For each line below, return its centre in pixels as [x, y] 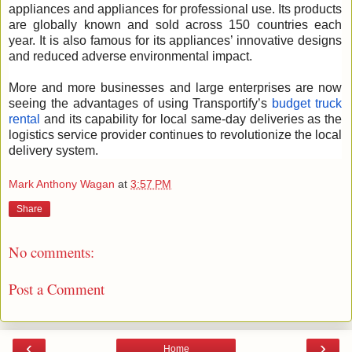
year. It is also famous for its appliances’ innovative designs [176, 40]
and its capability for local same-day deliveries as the [191, 119]
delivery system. [53, 150]
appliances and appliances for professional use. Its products [176, 9]
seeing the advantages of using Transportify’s [141, 103]
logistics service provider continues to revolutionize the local [176, 134]
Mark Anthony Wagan [62, 184]
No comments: [51, 252]
